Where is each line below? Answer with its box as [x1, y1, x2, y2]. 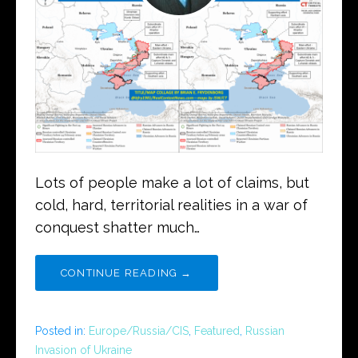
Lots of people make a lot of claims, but [35, 173, 309, 191]
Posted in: [35, 324, 89, 337]
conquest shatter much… [35, 218, 200, 236]
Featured [194, 324, 240, 337]
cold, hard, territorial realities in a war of [35, 196, 308, 213]
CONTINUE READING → [61, 266, 193, 279]
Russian [245, 324, 284, 337]
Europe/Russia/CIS [89, 324, 189, 337]
